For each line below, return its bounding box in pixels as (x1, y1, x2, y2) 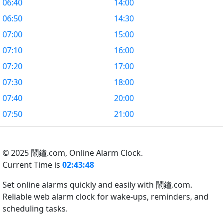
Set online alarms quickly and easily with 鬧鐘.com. (2, 179, 192, 190)
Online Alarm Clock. (69, 147, 143, 158)
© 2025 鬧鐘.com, (2, 147, 69, 158)
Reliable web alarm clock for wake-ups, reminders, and (2, 191, 209, 202)
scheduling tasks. (2, 203, 68, 214)
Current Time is (2, 159, 62, 170)
